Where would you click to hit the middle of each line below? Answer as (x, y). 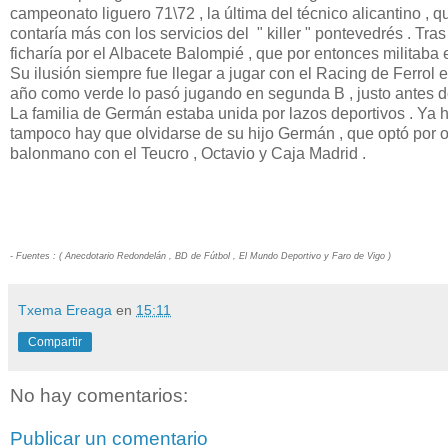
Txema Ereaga (65, 309)
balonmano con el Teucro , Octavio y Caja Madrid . (188, 153)
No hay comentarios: (99, 395)
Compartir (55, 341)
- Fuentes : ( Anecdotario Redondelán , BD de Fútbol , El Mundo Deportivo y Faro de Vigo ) (200, 255)
